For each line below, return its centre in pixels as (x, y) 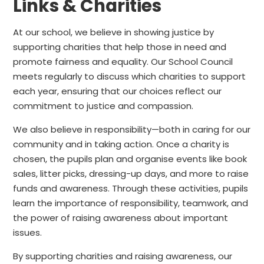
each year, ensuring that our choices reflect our (118, 91)
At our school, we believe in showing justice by (114, 32)
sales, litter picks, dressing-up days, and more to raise (131, 174)
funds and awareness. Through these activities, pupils (131, 189)
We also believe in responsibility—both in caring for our (132, 130)
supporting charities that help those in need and (120, 47)
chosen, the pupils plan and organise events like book (130, 159)
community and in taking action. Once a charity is (121, 144)
